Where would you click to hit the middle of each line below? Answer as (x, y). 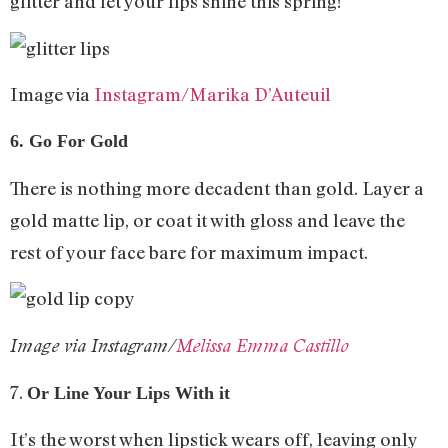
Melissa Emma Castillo (262, 345)
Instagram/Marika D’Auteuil (210, 93)
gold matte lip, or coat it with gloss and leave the (207, 219)
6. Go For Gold (69, 141)
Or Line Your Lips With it (128, 392)
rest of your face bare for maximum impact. (189, 251)
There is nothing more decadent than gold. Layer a (217, 187)
